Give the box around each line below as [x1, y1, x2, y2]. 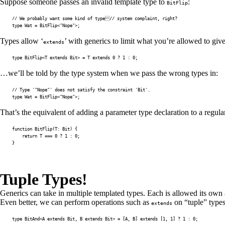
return [22, 133, 37, 139]
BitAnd [25, 216, 40, 221]
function [12, 126, 32, 132]
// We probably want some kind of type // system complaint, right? [12, 16, 177, 21]
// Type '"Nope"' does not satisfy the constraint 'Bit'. [12, 87, 150, 92]
